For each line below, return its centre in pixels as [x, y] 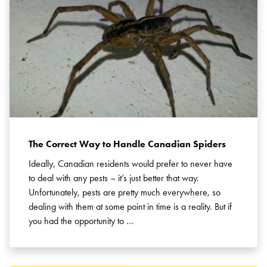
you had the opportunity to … [81, 221]
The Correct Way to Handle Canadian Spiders [127, 144]
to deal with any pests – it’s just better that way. [114, 178]
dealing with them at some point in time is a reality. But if [130, 207]
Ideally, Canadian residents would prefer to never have [131, 164]
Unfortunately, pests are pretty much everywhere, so [125, 192]
